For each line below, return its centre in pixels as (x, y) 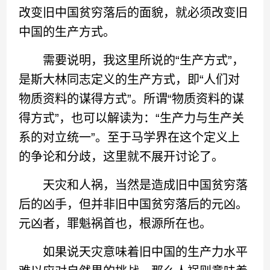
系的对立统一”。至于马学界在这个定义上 (130, 137)
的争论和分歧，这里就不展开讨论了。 (121, 157)
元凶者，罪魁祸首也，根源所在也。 (115, 224)
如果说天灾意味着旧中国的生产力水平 (133, 252)
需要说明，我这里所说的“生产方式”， (132, 60)
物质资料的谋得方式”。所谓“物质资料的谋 (132, 99)
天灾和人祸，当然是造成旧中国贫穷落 (133, 185)
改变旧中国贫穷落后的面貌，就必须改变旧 (133, 13)
